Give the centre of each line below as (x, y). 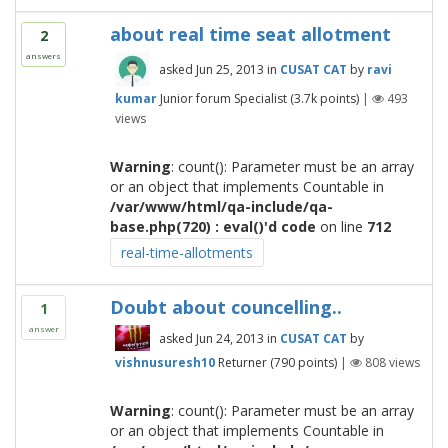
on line (341, 226)
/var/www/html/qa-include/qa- (221, 206)
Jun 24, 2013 (229, 338)
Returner (242, 362)
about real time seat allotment (250, 34)
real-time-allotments (186, 252)
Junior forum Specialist (223, 98)
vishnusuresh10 (164, 362)
